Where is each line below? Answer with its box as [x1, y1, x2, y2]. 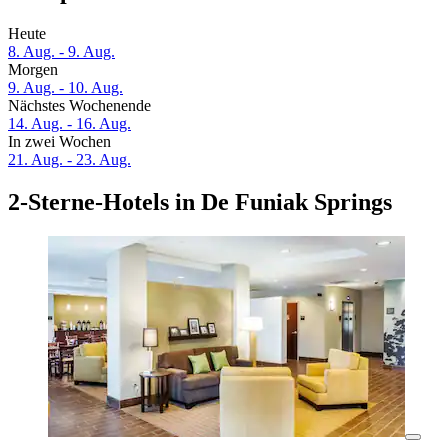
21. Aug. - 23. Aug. [8, 151, 131, 169]
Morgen [8, 61, 58, 79]
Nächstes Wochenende [8, 97, 151, 115]
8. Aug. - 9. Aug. [8, 43, 115, 61]
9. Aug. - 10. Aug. [8, 79, 123, 97]
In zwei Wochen [8, 133, 111, 151]
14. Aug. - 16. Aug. [8, 115, 131, 133]
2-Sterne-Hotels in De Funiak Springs [8, 189, 392, 216]
